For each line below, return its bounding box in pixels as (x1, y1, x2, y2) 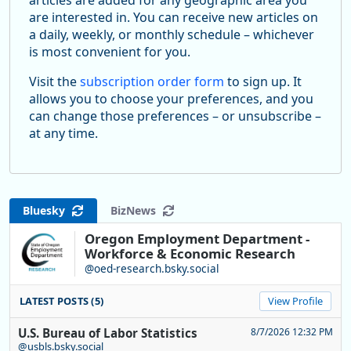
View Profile (268, 293, 323, 308)
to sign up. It (224, 72, 302, 90)
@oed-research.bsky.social (85, 260, 219, 276)
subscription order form (80, 72, 224, 90)
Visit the (29, 72, 80, 90)
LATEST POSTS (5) (20, 293, 104, 308)
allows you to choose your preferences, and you (29, 89, 313, 107)
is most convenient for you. (29, 42, 190, 60)
